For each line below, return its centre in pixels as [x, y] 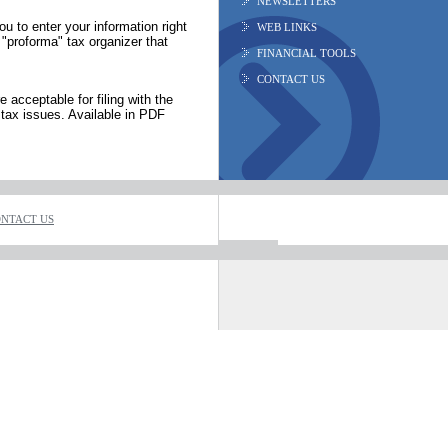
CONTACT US [291, 79]
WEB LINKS [287, 27]
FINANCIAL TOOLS [306, 53]
